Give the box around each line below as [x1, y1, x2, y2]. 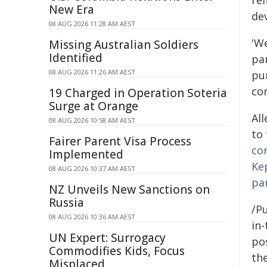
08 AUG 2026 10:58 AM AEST [49, 116, 135, 125]
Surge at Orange [49, 98, 138, 114]
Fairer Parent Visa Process [49, 133, 191, 149]
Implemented [49, 147, 123, 162]
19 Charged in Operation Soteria [49, 85, 227, 101]
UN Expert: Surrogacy [49, 230, 166, 246]
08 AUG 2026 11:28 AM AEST [49, 19, 135, 28]
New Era [49, 2, 94, 17]
